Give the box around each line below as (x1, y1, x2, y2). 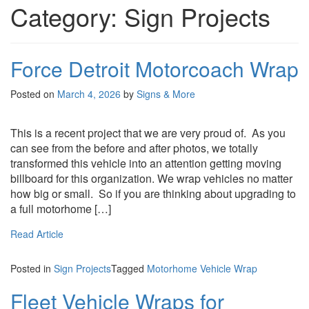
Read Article (10, 226, 63, 241)
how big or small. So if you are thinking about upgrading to (10, 185, 296, 201)
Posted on (10, 86, 57, 101)
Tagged (111, 261, 147, 275)
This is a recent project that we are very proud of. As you (10, 124, 286, 141)
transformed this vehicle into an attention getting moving (10, 154, 281, 171)
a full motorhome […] (10, 200, 111, 217)
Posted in (10, 261, 54, 275)
